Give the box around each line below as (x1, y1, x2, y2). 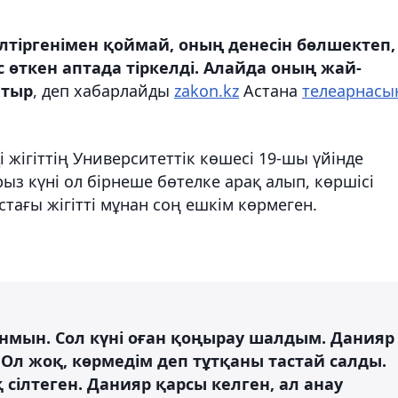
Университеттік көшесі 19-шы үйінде (73, 147, 363, 169)
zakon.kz (174, 79, 239, 101)
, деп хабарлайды (33, 79, 174, 101)
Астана (239, 79, 302, 101)
